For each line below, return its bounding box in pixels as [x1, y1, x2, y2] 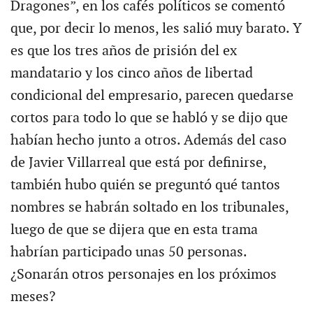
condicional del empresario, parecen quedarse [10, 87, 293, 104]
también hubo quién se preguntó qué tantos [10, 176, 280, 194]
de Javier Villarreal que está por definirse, [10, 154, 266, 171]
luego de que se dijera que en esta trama [10, 221, 258, 238]
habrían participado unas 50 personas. [10, 243, 247, 261]
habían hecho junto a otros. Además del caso [10, 131, 286, 149]
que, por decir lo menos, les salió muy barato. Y [10, 20, 302, 37]
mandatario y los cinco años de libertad [10, 64, 253, 82]
